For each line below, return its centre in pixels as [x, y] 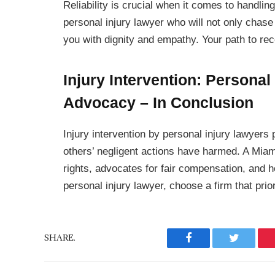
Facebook [209, 247]
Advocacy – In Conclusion [158, 103]
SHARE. [60, 238]
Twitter [249, 247]
